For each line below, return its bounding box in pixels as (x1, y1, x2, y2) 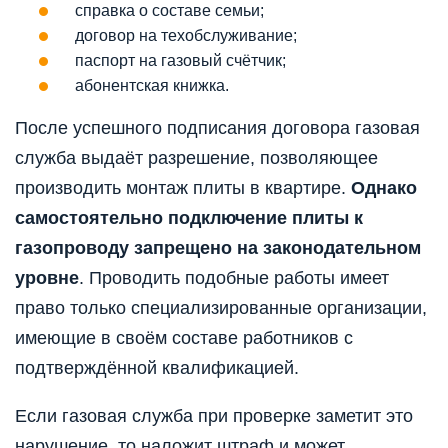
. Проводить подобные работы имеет (79, 268, 389, 289)
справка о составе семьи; (75, 2, 264, 20)
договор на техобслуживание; (75, 27, 297, 45)
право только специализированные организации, (15, 298, 427, 319)
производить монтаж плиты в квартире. (15, 178, 351, 199)
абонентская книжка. (75, 77, 229, 95)
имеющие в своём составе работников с (15, 328, 353, 349)
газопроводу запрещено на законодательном (15, 238, 421, 259)
